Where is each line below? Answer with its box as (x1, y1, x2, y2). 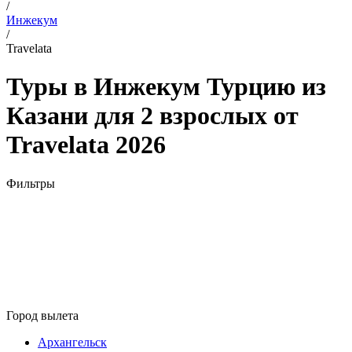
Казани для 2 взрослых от (6, 101, 299, 130)
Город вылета (6, 308, 79, 322)
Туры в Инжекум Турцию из (6, 72, 326, 101)
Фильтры (6, 176, 55, 190)
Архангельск (38, 335, 107, 349)
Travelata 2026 (6, 130, 166, 159)
